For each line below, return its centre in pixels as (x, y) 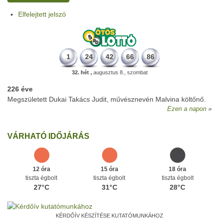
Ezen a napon (187, 109)
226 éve (20, 89)
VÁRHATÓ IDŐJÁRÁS (48, 136)
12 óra (41, 169)
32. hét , (82, 72)
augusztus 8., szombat (120, 72)
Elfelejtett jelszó (42, 14)
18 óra (177, 169)
